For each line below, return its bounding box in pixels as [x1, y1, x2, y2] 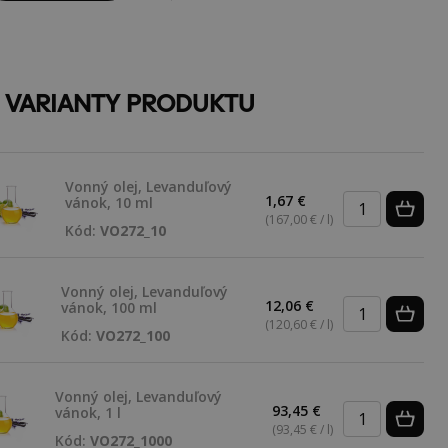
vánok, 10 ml [64, 193, 153, 212]
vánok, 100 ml [60, 298, 157, 317]
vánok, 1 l [55, 403, 122, 422]
